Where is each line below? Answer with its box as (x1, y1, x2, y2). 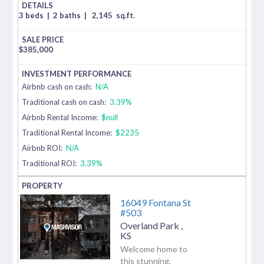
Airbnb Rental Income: (22, 112, 100, 122)
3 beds (19, 10, 46, 20)
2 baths (53, 10, 83, 20)
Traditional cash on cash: (22, 97, 107, 107)
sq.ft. (116, 10, 136, 20)
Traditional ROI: (22, 158, 77, 168)
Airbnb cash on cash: (22, 81, 94, 91)
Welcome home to (120, 243, 187, 254)
